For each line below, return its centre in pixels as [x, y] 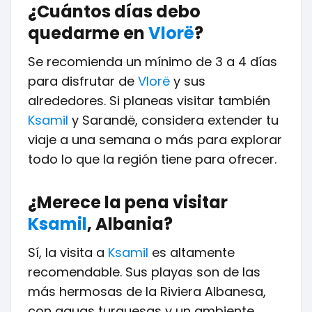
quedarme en [88, 33]
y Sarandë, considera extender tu [173, 120]
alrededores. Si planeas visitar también [149, 101]
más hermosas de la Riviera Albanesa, [147, 291]
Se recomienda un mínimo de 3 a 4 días [153, 62]
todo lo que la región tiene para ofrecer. [152, 159]
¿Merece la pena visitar [128, 202]
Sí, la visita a [68, 252]
